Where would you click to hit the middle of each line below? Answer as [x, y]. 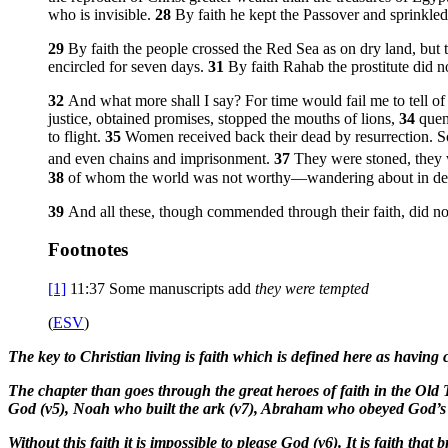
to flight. [76, 137]
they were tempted [312, 289]
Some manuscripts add [182, 289]
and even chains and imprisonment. [161, 159]
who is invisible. [101, 15]
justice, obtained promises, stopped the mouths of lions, [223, 119]
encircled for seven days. [128, 67]
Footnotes [88, 250]
